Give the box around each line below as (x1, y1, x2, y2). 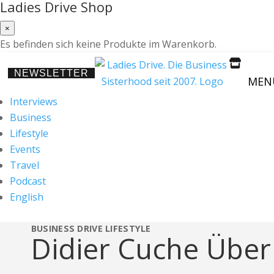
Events (10, 143, 40, 156)
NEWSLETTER (14, 68, 89, 78)
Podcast (10, 174, 46, 188)
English (10, 190, 43, 204)
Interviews (10, 95, 57, 108)
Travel (10, 158, 39, 172)
